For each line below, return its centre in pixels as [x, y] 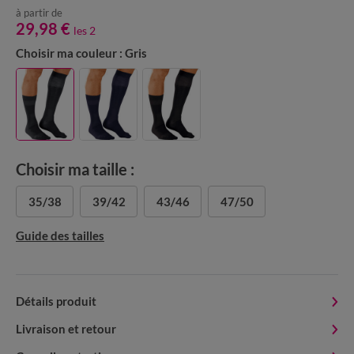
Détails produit [56, 301]
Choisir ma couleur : [69, 53]
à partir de [39, 12]
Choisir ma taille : [75, 169]
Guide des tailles [60, 235]
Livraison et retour [66, 328]
